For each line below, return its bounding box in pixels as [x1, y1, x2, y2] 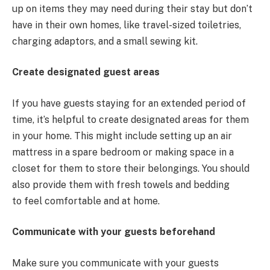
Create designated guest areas [12, 66, 160, 78]
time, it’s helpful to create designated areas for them [12, 113, 249, 125]
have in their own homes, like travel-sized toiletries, [12, 19, 241, 31]
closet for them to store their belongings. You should [12, 162, 250, 174]
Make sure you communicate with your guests [12, 257, 219, 269]
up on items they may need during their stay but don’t [12, 2, 253, 14]
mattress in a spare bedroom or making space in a [12, 146, 234, 158]
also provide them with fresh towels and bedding [12, 178, 230, 190]
